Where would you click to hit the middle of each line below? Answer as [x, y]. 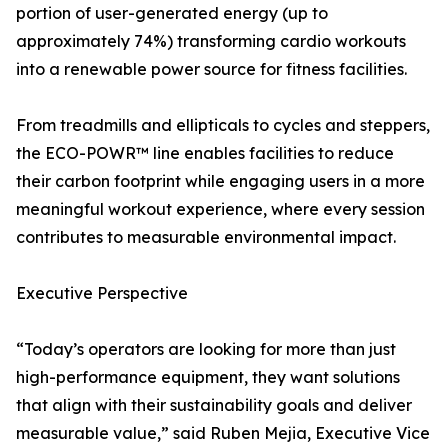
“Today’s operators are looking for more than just [206, 349]
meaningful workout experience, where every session [220, 209]
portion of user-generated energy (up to [172, 13]
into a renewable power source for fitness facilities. [211, 69]
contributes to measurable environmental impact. [206, 237]
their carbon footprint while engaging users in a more [220, 181]
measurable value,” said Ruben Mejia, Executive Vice [223, 433]
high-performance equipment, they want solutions [208, 377]
